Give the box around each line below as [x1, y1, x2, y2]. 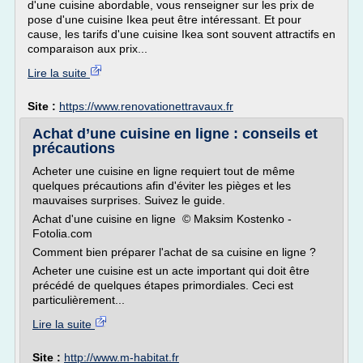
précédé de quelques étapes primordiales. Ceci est [32, 279, 293, 292]
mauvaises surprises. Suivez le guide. [32, 194, 225, 207]
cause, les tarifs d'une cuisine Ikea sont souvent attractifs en [28, 28, 335, 41]
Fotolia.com [32, 227, 92, 240]
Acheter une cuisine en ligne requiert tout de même [32, 164, 295, 177]
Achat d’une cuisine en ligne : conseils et [32, 126, 318, 142]
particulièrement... [32, 293, 125, 306]
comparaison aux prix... [28, 42, 147, 55]
